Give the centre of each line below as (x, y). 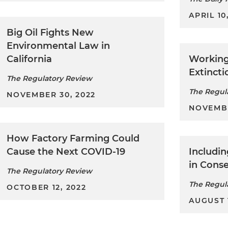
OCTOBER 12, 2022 (47, 187)
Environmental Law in (59, 46)
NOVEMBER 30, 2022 (51, 94)
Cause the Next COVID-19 (66, 151)
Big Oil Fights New (50, 32)
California (30, 59)
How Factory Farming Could (73, 138)
